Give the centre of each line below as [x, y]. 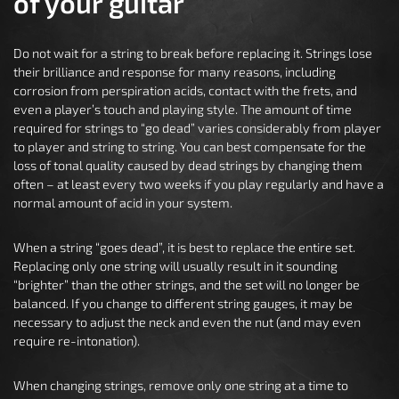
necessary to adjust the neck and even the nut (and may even [187, 322]
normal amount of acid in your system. [123, 203]
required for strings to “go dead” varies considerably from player [197, 128]
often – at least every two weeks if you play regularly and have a [199, 184]
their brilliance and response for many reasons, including [175, 72]
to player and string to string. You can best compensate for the [190, 147]
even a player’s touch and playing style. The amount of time [183, 110]
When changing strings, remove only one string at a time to [181, 385]
